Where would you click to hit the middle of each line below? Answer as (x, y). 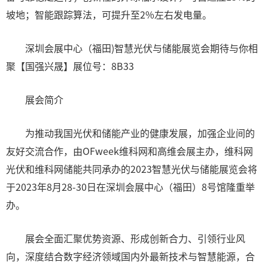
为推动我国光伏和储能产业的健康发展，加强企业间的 (130, 133)
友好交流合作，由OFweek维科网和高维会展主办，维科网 (130, 151)
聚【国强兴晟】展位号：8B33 (70, 66)
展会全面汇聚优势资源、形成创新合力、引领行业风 (126, 238)
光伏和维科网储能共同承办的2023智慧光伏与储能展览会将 (132, 169)
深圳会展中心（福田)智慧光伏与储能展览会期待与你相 (132, 48)
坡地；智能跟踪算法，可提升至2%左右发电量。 (109, 14)
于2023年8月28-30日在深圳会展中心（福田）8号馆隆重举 (130, 187)
